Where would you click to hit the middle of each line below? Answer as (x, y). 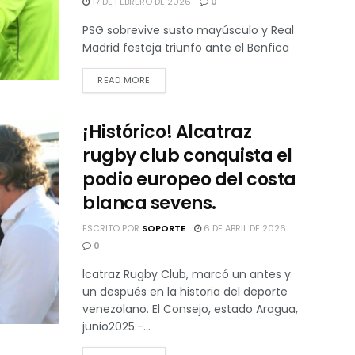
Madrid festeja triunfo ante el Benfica (186, 47)
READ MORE (124, 80)
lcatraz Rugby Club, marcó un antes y (187, 274)
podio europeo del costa (189, 179)
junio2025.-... (116, 326)
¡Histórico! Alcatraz (167, 132)
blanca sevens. (149, 203)
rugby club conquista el (187, 155)
